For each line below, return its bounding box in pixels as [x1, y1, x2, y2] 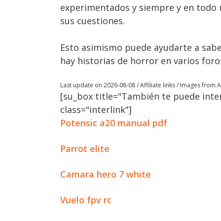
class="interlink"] [60, 104, 132, 115]
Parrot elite [60, 143, 110, 154]
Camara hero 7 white [60, 168, 151, 180]
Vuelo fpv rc [60, 194, 111, 206]
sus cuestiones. [60, 15, 125, 27]
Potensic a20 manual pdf [60, 117, 167, 129]
